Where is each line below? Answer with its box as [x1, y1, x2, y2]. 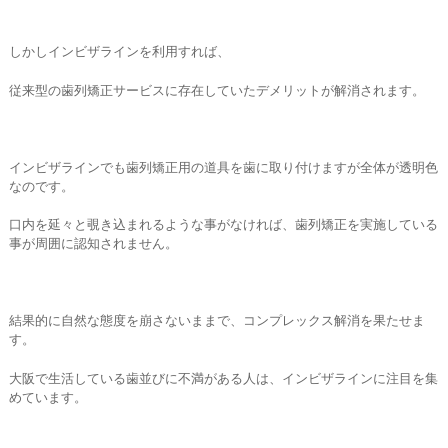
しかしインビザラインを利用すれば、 [8, 44, 230, 60]
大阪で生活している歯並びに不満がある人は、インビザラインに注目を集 [8, 370, 438, 386]
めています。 [8, 389, 87, 405]
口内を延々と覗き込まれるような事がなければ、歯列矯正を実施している [8, 217, 438, 233]
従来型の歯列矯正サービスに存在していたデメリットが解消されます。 [8, 82, 425, 98]
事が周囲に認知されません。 [8, 236, 178, 252]
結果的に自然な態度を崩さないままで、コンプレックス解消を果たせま [8, 313, 425, 329]
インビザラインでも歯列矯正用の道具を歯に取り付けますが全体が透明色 [8, 159, 438, 175]
